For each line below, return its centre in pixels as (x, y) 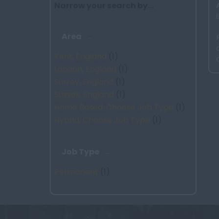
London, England (85, 69)
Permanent (76, 172)
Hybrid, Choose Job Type (102, 120)
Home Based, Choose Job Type (114, 107)
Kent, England (80, 56)
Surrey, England (84, 82)
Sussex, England (84, 95)
